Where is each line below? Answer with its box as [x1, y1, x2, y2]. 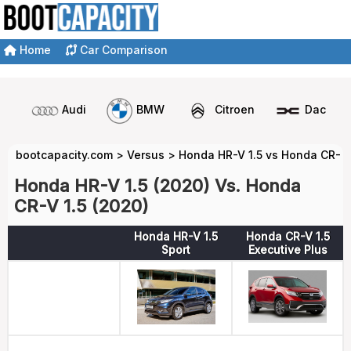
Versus [127, 148, 165, 161]
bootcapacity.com [16, 148, 113, 161]
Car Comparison [77, 43, 168, 56]
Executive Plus [248, 243, 327, 256]
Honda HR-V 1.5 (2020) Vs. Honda [14, 175, 301, 196]
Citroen [215, 103, 255, 117]
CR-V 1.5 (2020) [14, 196, 149, 216]
